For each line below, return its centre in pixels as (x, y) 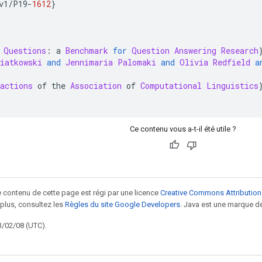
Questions (25, 50)
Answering (195, 50)
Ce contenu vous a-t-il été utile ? (183, 129)
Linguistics (232, 85)
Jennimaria (89, 62)
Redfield (232, 62)
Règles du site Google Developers (123, 204)
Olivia (194, 62)
